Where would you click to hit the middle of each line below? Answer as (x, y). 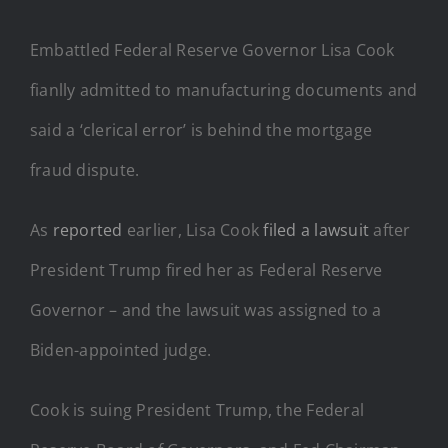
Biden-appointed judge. (121, 349)
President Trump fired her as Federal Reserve (206, 269)
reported (87, 229)
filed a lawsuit (314, 229)
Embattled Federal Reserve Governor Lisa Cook (212, 49)
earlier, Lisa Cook (191, 229)
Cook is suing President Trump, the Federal (197, 409)
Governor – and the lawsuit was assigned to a (206, 309)
